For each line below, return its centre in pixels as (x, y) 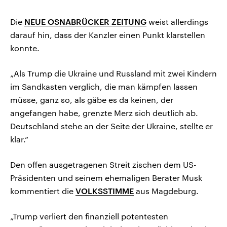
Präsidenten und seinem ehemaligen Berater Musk (106, 178)
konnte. (25, 48)
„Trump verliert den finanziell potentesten (89, 216)
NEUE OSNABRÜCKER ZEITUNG (85, 22)
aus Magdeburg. (166, 191)
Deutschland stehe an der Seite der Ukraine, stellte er (111, 126)
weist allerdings (177, 22)
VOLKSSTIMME (105, 191)
